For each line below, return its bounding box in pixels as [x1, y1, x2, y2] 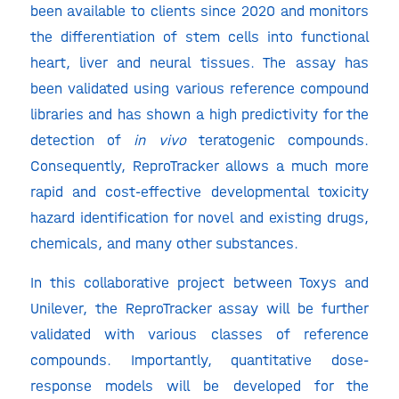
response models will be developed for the [29, 376, 370, 395]
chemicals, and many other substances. [29, 234, 298, 253]
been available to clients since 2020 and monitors [29, 2, 370, 20]
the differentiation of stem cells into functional [29, 28, 370, 46]
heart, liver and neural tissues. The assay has [29, 53, 370, 72]
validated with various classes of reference [29, 324, 370, 343]
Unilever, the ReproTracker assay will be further [29, 298, 370, 317]
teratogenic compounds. [185, 131, 370, 150]
